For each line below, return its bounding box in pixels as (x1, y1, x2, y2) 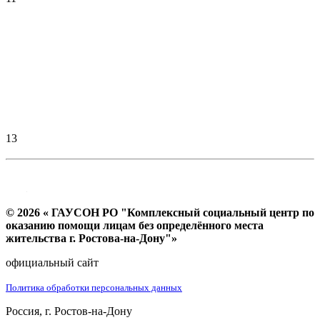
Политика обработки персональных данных (6, 281, 182, 293)
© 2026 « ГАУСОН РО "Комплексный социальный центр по (6, 206, 314, 219)
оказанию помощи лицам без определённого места (6, 219, 264, 231)
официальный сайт (6, 256, 99, 269)
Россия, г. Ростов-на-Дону (6, 304, 132, 317)
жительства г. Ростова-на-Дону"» (6, 231, 177, 244)
